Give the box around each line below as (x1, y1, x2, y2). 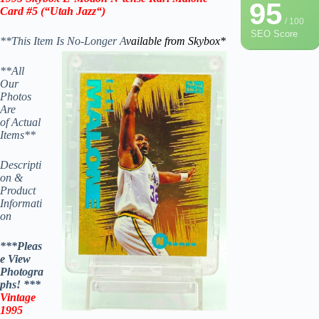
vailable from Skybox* (126, 35, 226, 48)
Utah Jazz (50, 5, 96, 18)
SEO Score (251, 28, 298, 40)
